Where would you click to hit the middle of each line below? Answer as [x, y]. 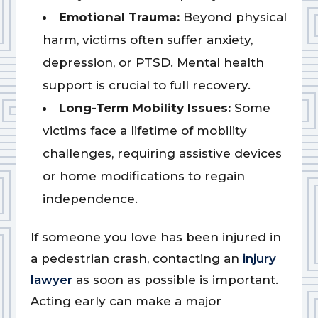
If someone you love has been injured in [155, 237]
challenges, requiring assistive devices [162, 154]
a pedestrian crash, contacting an [136, 259]
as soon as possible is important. [175, 280]
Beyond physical [233, 17]
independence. [90, 199]
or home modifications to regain [143, 176]
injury [259, 259]
